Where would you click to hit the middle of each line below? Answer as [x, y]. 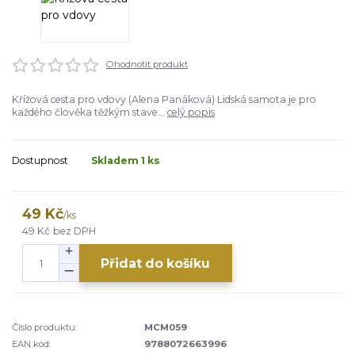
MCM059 [166, 328]
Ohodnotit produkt [147, 65]
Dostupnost [40, 160]
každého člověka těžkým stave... [90, 112]
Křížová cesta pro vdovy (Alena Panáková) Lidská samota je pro [164, 99]
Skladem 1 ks [126, 160]
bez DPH [75, 231]
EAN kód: [31, 344]
